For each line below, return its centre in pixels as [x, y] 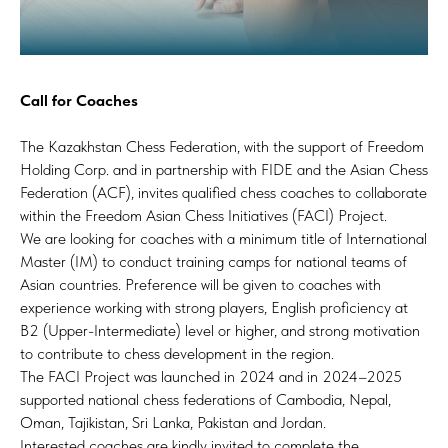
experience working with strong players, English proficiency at [214, 307]
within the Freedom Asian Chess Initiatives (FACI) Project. [203, 215]
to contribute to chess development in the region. [177, 353]
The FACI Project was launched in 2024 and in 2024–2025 [211, 376]
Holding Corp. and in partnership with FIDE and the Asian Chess [224, 169]
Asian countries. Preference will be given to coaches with [200, 284]
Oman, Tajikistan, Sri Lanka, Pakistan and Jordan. [173, 422]
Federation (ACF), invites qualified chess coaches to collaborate [223, 192]
